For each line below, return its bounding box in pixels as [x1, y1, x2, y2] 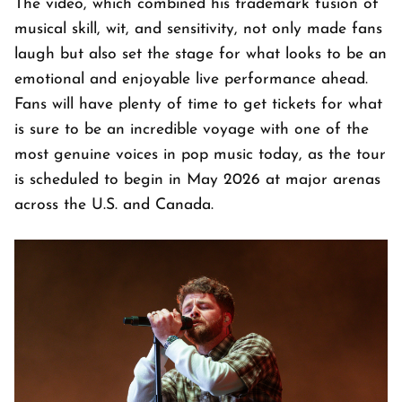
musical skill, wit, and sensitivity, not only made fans [14, 22, 382, 38]
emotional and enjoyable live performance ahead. [14, 72, 368, 88]
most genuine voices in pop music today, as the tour [14, 147, 386, 163]
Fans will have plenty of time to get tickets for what [14, 97, 382, 113]
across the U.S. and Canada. [14, 197, 219, 214]
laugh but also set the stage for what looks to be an [14, 47, 387, 63]
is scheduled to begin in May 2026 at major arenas [14, 172, 380, 188]
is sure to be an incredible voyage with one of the [14, 122, 369, 138]
